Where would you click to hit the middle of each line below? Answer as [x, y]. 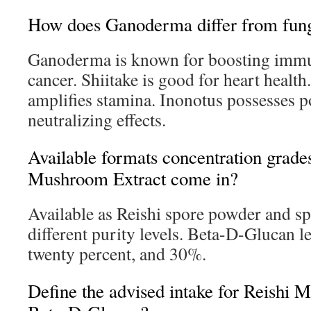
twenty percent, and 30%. [117, 253]
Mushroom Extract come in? [133, 178]
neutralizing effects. [97, 119]
